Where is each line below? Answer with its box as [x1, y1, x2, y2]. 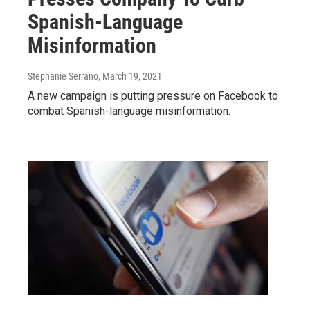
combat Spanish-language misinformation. [28, 104, 230, 118]
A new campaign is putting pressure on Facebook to [28, 89, 278, 103]
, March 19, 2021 [98, 71, 162, 82]
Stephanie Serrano [28, 71, 98, 82]
